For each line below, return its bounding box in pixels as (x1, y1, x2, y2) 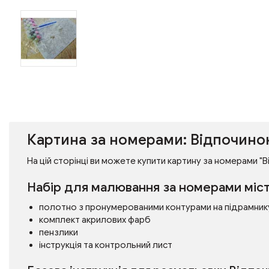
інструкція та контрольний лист (39, 240, 172, 250)
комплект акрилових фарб (39, 214, 151, 225)
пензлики (39, 227, 78, 238)
